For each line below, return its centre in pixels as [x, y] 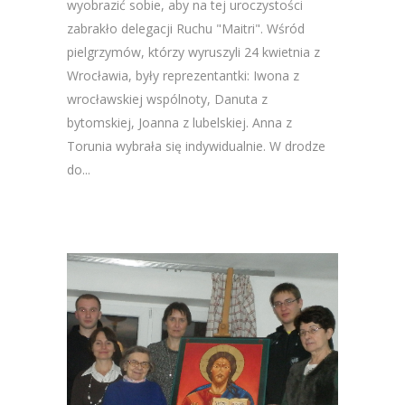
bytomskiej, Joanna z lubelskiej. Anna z [179, 122]
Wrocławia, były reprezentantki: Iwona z [183, 75]
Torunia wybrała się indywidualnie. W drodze [196, 146]
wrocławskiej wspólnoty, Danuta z [167, 99]
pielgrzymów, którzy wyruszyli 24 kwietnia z [193, 52]
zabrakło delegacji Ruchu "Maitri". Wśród [186, 28]
